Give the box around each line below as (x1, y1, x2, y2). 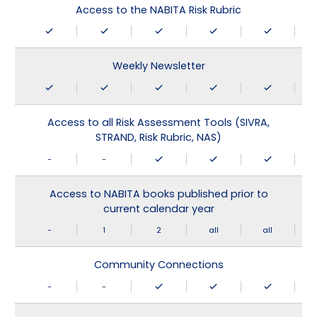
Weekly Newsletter (112, 59, 205, 74)
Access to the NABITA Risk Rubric (76, 2, 241, 17)
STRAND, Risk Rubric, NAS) (96, 129, 221, 144)
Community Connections (93, 258, 224, 272)
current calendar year (103, 201, 214, 216)
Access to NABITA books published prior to (49, 186, 268, 201)
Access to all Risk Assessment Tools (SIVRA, (47, 115, 270, 129)
